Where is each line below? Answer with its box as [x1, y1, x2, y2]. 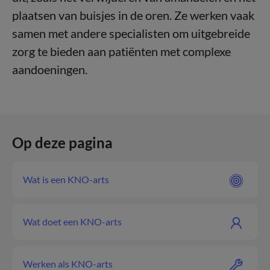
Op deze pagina [12, 134, 113, 151]
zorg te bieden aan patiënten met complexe [12, 44, 231, 58]
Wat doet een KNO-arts [23, 216, 122, 227]
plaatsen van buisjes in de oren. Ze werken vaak [12, 8, 254, 22]
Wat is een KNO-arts [23, 174, 109, 185]
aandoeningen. [12, 62, 87, 77]
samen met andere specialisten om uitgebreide [12, 26, 250, 40]
